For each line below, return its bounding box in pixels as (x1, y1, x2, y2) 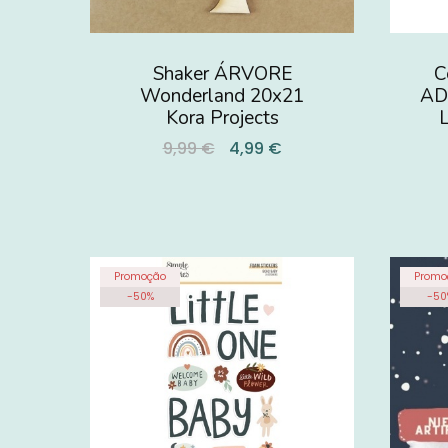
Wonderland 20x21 (140, 83, 304, 109)
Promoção (114, 269, 166, 284)
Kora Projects (165, 105, 279, 131)
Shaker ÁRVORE (152, 61, 292, 87)
